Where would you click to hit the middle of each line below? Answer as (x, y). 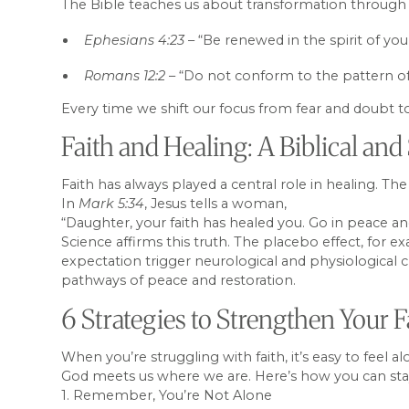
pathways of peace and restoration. (179, 281)
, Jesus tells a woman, (216, 204)
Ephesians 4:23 (135, 41)
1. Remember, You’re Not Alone (167, 396)
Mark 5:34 (112, 204)
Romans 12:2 (125, 76)
